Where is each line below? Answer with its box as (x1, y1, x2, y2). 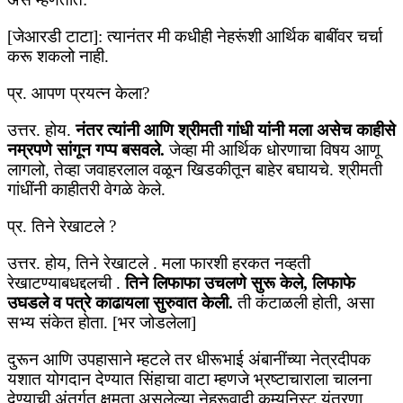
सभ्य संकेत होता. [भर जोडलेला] (7, 313, 196, 333)
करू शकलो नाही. (7, 47, 109, 67)
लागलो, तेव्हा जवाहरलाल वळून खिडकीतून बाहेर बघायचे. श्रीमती (7, 160, 382, 180)
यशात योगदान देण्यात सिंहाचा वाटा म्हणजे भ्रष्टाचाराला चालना (7, 370, 372, 390)
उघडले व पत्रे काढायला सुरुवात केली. (7, 293, 233, 313)
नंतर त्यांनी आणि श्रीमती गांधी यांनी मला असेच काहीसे (76, 121, 396, 140)
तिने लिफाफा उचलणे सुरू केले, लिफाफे (125, 273, 355, 293)
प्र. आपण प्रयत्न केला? (7, 84, 149, 103)
